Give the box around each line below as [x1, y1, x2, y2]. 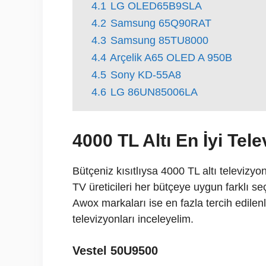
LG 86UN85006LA [110, 86, 198, 98]
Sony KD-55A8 [110, 69, 181, 81]
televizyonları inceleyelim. [72, 213, 194, 225]
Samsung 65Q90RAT [110, 17, 211, 29]
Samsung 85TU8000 [110, 34, 208, 46]
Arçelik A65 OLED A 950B [110, 52, 232, 64]
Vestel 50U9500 [72, 244, 158, 257]
